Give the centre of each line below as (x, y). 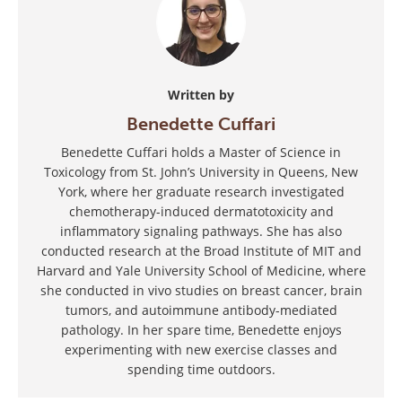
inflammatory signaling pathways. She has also (201, 231)
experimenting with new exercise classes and (201, 349)
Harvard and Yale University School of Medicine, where (201, 270)
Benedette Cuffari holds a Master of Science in (201, 152)
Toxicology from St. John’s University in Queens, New (201, 171)
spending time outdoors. (201, 369)
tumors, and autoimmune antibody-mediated (201, 310)
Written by (201, 94)
